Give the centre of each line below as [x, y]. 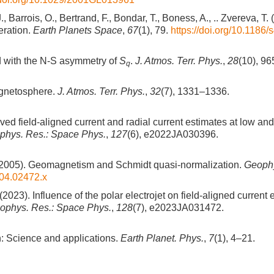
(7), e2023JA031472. [178, 208]
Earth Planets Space [78, 30]
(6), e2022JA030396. [173, 134]
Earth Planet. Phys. [162, 238]
